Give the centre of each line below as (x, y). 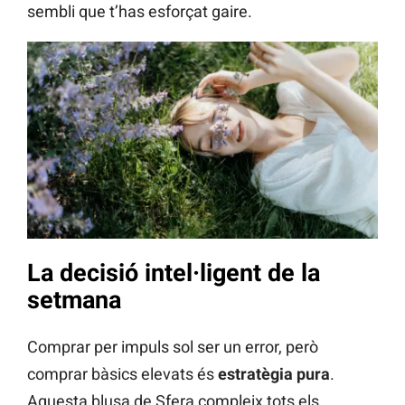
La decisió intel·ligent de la (174, 273)
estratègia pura (274, 374)
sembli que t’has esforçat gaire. (140, 12)
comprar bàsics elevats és (122, 374)
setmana (74, 300)
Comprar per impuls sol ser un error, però (173, 347)
